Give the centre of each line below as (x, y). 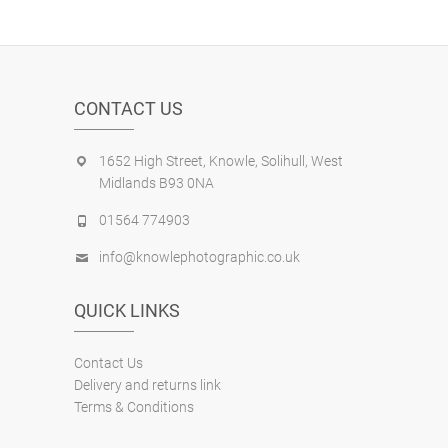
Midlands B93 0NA (156, 182)
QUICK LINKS (127, 310)
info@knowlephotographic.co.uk (199, 256)
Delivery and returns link (147, 384)
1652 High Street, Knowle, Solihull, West (221, 160)
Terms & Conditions (134, 406)
